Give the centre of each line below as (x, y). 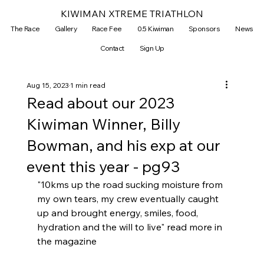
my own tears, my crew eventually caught (129, 198)
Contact (112, 48)
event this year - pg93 (103, 166)
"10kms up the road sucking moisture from (131, 184)
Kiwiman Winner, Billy (103, 124)
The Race (25, 28)
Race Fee (107, 28)
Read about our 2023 (100, 103)
